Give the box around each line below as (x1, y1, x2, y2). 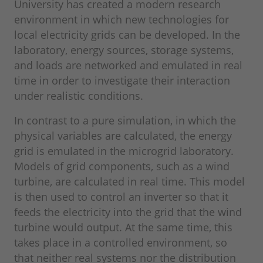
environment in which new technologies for (14, 12, 229, 27)
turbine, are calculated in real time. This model (14, 174, 245, 189)
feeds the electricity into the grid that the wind (14, 205, 242, 220)
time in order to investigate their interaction (14, 73, 230, 88)
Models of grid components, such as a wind (14, 159, 230, 174)
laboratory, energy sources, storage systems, (14, 43, 234, 58)
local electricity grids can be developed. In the (14, 28, 240, 42)
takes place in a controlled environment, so (14, 235, 227, 250)
